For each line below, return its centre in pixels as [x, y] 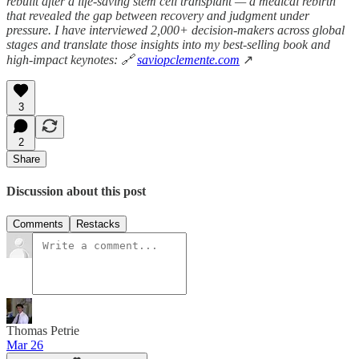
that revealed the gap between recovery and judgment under [158, 15]
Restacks [98, 224]
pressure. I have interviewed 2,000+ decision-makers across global [175, 30]
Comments [38, 224]
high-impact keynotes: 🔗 [72, 59]
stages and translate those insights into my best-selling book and [168, 44]
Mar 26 [25, 345]
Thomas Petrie [43, 331]
